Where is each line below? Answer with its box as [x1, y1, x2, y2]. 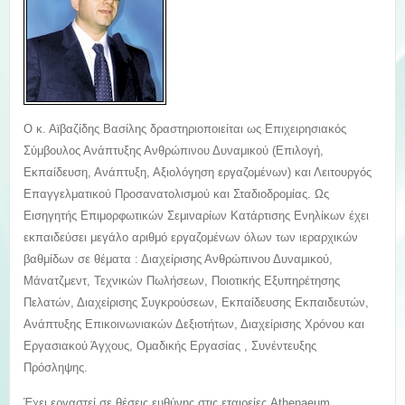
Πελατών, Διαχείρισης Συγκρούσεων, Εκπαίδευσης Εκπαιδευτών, [24, 296, 369, 309]
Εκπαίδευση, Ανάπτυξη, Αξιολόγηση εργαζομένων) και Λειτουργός [24, 165, 372, 179]
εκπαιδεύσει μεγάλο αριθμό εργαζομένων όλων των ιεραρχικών [24, 231, 358, 244]
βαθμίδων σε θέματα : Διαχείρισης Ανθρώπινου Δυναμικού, [24, 252, 333, 266]
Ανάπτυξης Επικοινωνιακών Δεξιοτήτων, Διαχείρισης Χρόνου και [24, 317, 364, 331]
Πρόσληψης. [24, 361, 88, 374]
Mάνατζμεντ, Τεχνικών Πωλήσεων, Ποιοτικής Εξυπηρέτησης [24, 274, 340, 287]
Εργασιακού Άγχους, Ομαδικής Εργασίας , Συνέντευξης [24, 339, 316, 353]
